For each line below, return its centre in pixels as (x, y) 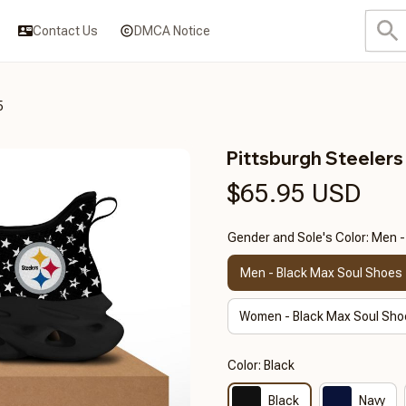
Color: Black (261, 365)
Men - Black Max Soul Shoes (321, 272)
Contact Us (65, 30)
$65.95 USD (294, 193)
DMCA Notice (172, 30)
